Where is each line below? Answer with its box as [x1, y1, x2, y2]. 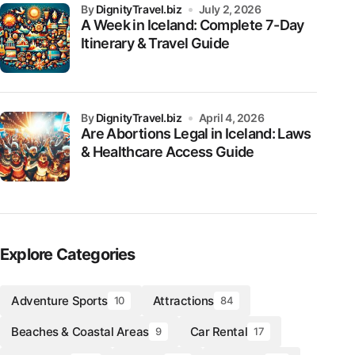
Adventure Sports [11, 293, 108, 308]
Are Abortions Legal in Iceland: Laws [81, 125, 311, 142]
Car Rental [189, 324, 248, 339]
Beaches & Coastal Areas [11, 324, 149, 339]
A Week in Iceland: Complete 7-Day [81, 17, 304, 33]
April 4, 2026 [198, 111, 265, 124]
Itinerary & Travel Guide [81, 35, 230, 52]
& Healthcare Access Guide [81, 143, 254, 160]
